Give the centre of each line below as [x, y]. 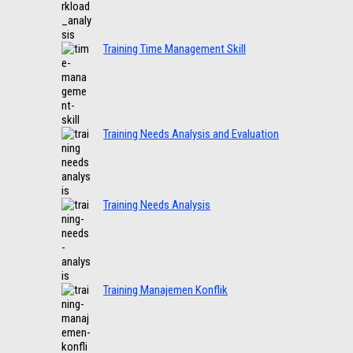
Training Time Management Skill [175, 49]
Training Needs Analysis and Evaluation [191, 134]
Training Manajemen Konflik [166, 290]
